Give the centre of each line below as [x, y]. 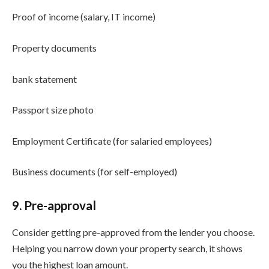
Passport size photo [53, 110]
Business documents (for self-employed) [95, 172]
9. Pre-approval [54, 206]
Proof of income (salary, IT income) [84, 17]
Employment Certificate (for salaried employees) [112, 141]
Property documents [54, 47]
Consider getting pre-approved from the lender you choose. [133, 232]
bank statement [44, 79]
